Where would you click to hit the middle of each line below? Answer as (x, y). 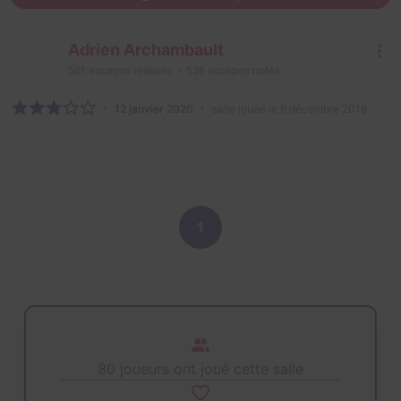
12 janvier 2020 (154, 108)
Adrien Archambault (146, 49)
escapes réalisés (129, 70)
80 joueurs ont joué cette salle (200, 369)
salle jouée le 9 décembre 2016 (290, 108)
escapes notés (243, 70)
